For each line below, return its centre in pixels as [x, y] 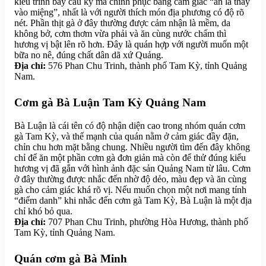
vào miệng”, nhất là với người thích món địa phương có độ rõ [129, 12]
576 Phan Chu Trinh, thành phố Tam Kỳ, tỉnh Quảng [146, 66]
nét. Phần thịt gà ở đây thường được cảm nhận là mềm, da [122, 23]
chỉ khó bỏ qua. [43, 211]
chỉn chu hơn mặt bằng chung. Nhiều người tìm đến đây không [132, 147]
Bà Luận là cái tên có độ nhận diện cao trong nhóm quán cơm [130, 126]
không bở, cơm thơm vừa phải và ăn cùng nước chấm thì [120, 34]
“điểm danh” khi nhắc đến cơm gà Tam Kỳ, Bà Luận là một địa [133, 201]
